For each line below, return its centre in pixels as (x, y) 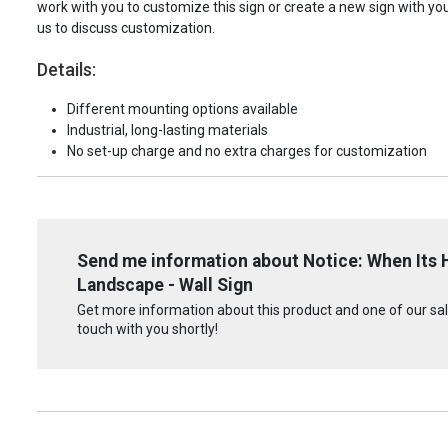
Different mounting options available (182, 109)
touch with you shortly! (147, 328)
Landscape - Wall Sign (165, 285)
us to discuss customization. (126, 28)
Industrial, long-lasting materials (167, 130)
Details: (66, 70)
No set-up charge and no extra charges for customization (247, 151)
